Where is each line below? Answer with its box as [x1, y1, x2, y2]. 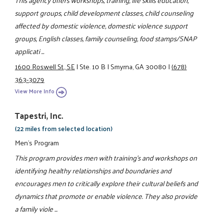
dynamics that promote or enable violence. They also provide [15, 189, 198, 202]
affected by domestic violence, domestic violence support [15, 19, 188, 32]
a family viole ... [15, 202, 58, 215]
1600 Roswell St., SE [15, 59, 75, 73]
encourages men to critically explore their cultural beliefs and [15, 176, 198, 190]
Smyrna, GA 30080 [110, 59, 167, 73]
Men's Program [15, 136, 59, 149]
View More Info [15, 86, 55, 97]
